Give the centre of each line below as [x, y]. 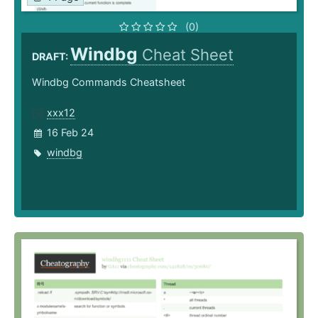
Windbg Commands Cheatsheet [109, 82]
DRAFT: [51, 57]
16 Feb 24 [70, 133]
